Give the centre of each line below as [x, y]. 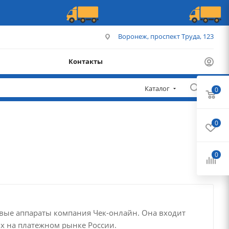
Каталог [157, 88]
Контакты [86, 61]
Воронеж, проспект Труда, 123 [166, 36]
